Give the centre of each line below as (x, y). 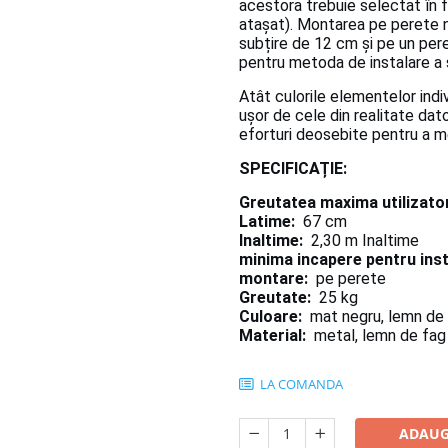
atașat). (268, 25)
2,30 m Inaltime (361, 241)
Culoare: (270, 317)
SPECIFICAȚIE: (293, 169)
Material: (272, 336)
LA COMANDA (300, 384)
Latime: (267, 222)
